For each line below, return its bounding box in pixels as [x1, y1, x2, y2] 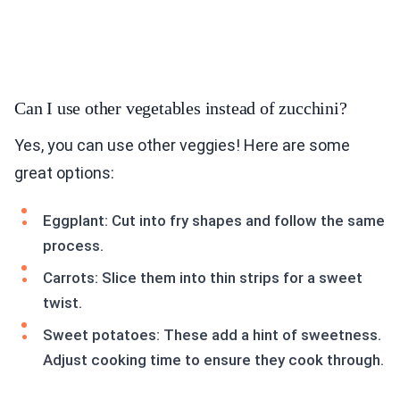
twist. [43, 294, 82, 312]
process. [43, 237, 104, 255]
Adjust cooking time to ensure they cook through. [43, 351, 384, 370]
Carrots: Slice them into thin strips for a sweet [43, 269, 362, 287]
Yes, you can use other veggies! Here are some [14, 136, 350, 155]
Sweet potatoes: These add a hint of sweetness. [43, 326, 381, 345]
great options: [14, 163, 114, 183]
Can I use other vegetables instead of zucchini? [14, 98, 347, 119]
